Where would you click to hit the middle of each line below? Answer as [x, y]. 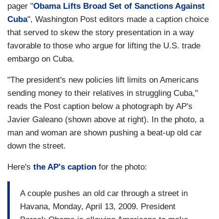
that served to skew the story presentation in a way [101, 33]
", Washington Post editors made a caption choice [118, 20]
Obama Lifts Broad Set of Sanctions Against [119, 6]
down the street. [37, 146]
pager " [20, 6]
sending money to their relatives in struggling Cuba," [103, 93]
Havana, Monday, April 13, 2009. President [98, 206]
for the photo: [122, 167]
